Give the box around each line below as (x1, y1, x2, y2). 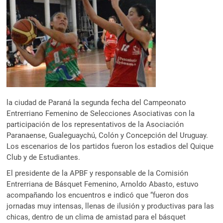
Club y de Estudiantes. (6, 152, 81, 162)
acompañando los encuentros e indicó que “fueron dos (6, 190, 189, 200)
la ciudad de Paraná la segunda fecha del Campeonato (6, 98, 187, 107)
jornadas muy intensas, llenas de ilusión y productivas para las (6, 201, 215, 211)
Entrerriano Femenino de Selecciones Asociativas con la (6, 109, 195, 118)
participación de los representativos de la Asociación (6, 119, 184, 129)
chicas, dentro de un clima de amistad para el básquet (6, 212, 186, 222)
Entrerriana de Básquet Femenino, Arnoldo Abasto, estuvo (6, 179, 199, 189)
